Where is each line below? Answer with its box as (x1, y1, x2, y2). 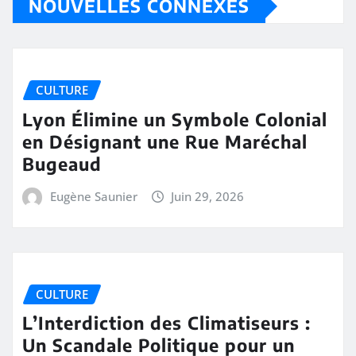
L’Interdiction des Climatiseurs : (22, 311, 311, 335)
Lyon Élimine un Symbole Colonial (22, 108, 327, 131)
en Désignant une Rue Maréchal (22, 130, 308, 153)
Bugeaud (22, 153, 102, 176)
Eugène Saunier (49, 188, 137, 205)
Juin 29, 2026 (171, 188, 245, 205)
